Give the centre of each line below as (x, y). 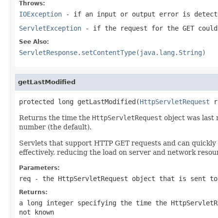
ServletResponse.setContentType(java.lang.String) (112, 52)
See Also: (34, 42)
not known (36, 212)
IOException (40, 14)
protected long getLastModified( (79, 101)
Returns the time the (55, 118)
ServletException (50, 28)
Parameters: (39, 168)
